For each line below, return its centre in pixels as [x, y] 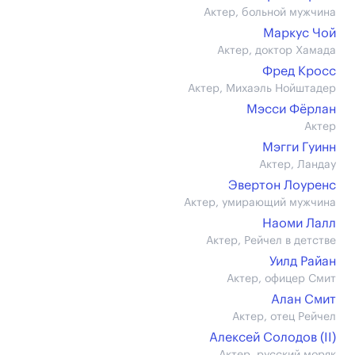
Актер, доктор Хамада [277, 51]
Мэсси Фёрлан [291, 109]
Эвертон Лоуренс [282, 185]
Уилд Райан [303, 261]
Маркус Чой [300, 33]
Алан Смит [303, 300]
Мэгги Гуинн [299, 147]
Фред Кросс [299, 71]
